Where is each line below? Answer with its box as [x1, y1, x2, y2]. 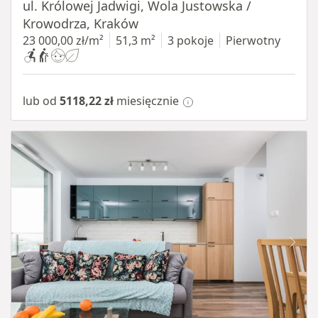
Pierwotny [226, 33, 280, 48]
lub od [23, 93, 60, 109]
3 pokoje [168, 33, 214, 48]
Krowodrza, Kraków [23, 15, 138, 32]
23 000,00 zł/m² [23, 33, 104, 48]
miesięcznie [114, 93, 179, 109]
